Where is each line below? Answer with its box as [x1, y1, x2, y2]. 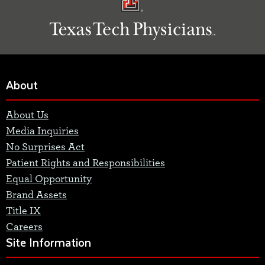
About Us [6, 110, 49, 121]
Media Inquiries [6, 126, 79, 137]
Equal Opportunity [6, 174, 92, 185]
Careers [6, 222, 43, 233]
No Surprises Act [6, 142, 85, 153]
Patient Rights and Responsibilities [6, 158, 165, 169]
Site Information [6, 233, 91, 252]
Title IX [6, 206, 41, 217]
